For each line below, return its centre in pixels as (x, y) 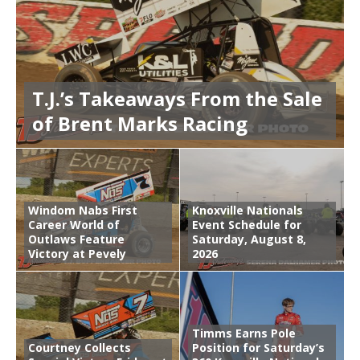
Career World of (74, 224)
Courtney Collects (80, 347)
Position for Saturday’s (258, 347)
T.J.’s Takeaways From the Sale (177, 98)
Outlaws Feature (76, 239)
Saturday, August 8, (249, 239)
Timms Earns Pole (244, 333)
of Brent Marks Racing (140, 123)
